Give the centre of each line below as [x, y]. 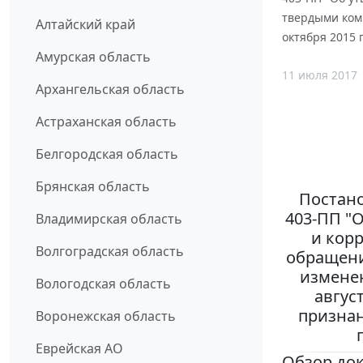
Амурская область [93, 57]
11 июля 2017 [320, 75]
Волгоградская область [110, 252]
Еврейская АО [79, 349]
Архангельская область [110, 90]
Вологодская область [103, 284]
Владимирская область [109, 219]
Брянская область [93, 187]
